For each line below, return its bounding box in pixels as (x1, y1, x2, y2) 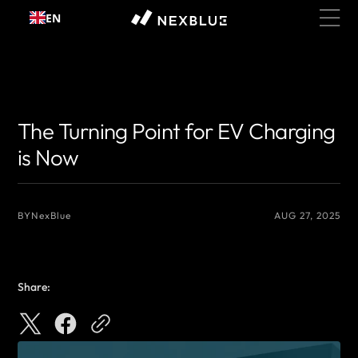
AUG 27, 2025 (274, 209, 340, 222)
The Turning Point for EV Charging (18, 117, 336, 145)
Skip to (20, 5, 54, 19)
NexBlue (30, 209, 71, 222)
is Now (18, 143, 79, 172)
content (20, 20, 58, 34)
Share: (18, 280, 50, 295)
